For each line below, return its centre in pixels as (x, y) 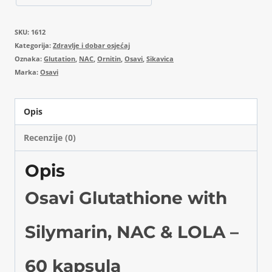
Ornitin (109, 58)
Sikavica (160, 58)
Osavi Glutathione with (126, 198)
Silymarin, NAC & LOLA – (132, 232)
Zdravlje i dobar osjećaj (91, 45)
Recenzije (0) (50, 138)
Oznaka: (29, 58)
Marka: (27, 72)
